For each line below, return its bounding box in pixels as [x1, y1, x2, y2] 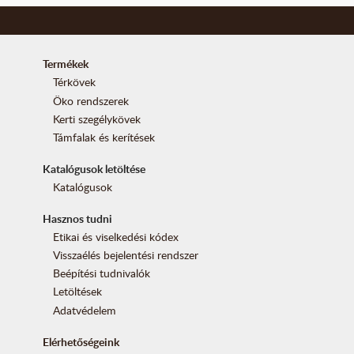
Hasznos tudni [42, 210, 112, 226]
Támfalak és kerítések [53, 129, 156, 145]
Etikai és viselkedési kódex [53, 229, 179, 245]
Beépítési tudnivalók [53, 265, 151, 281]
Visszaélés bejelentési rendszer [53, 247, 199, 263]
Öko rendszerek [53, 92, 130, 108]
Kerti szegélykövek [53, 111, 141, 126]
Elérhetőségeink [42, 333, 119, 349]
